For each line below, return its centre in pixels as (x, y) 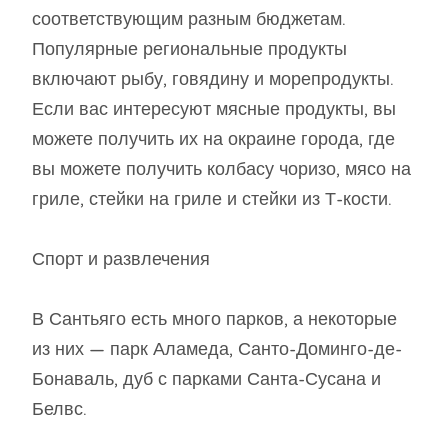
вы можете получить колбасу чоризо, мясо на (221, 169)
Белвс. (59, 409)
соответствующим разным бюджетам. (189, 19)
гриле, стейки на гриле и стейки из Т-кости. (212, 199)
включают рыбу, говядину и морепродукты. (213, 79)
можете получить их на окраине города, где (213, 139)
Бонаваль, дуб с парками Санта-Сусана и (206, 379)
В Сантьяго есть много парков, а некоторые (214, 319)
